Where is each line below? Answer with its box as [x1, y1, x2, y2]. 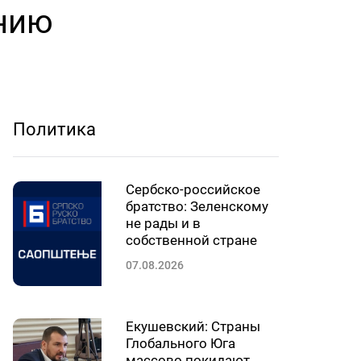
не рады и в [126, 215, 201, 231]
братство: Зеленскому [126, 198, 268, 214]
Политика [13, 119, 96, 139]
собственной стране [126, 232, 257, 248]
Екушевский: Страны [126, 318, 260, 334]
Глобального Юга [126, 335, 235, 351]
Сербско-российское [126, 181, 260, 197]
